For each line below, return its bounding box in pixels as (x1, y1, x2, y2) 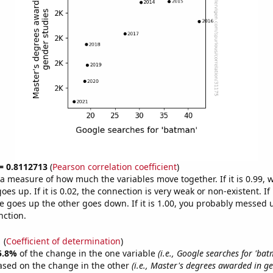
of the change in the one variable (19, 247, 158, 259)
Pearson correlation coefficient (52, 161, 177, 172)
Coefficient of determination (5, 235, 121, 247)
